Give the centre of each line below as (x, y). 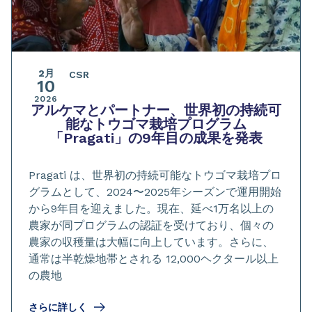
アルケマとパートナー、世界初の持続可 (156, 110)
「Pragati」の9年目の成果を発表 (156, 138)
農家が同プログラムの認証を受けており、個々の (151, 226)
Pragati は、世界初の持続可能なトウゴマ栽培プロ (155, 175)
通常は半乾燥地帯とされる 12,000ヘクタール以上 (154, 259)
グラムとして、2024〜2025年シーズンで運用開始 (155, 192)
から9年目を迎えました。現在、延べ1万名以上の (151, 209)
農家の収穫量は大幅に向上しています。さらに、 (151, 242)
